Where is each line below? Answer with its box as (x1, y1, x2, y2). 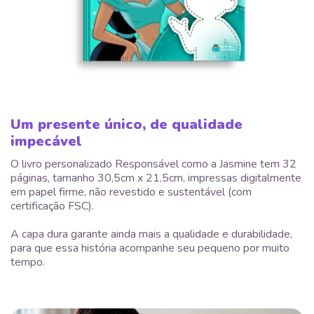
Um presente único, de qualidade (11, 115, 243, 135)
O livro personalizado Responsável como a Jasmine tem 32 (11, 156, 296, 172)
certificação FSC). (11, 198, 94, 214)
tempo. (11, 254, 45, 271)
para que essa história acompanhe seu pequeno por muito (11, 240, 289, 257)
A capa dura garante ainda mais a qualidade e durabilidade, (11, 226, 292, 243)
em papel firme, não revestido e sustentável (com (11, 184, 252, 200)
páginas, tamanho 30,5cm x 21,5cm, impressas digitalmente (11, 170, 301, 186)
